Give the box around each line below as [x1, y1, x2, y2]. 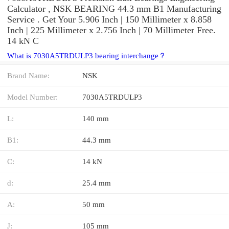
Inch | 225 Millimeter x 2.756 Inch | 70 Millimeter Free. [7, 25, 216, 35]
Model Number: [7, 92, 58, 101]
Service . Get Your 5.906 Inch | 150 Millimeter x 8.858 [7, 14, 212, 25]
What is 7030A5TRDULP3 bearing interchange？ [7, 51, 166, 60]
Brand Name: [7, 71, 50, 80]
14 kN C [7, 35, 39, 46]
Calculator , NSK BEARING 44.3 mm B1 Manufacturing [7, 3, 221, 14]
